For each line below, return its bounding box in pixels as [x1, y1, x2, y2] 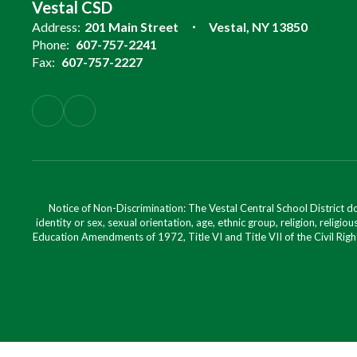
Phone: [32, 37, 69, 52]
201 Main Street [84, 19, 178, 34]
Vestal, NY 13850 [209, 19, 308, 34]
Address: [32, 19, 80, 34]
